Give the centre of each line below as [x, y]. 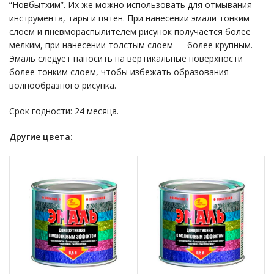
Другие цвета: [41, 136]
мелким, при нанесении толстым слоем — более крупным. [131, 45]
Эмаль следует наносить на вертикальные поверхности [126, 58]
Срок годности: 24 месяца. [64, 111]
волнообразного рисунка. [63, 85]
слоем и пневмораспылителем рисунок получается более [130, 31]
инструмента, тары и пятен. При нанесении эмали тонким [129, 18]
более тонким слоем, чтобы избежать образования [119, 72]
